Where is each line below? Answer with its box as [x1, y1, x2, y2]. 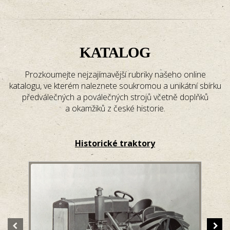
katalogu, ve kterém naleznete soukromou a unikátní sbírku [9, 80, 221, 91]
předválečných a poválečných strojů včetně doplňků [22, 91, 208, 103]
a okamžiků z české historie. [65, 102, 165, 114]
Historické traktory [75, 137, 155, 149]
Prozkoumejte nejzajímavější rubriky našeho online [24, 68, 206, 80]
